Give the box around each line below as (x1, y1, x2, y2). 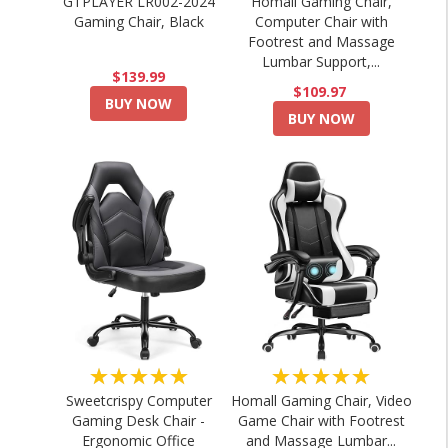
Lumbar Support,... (262, 52, 381, 71)
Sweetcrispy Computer (65, 391, 212, 410)
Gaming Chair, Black (73, 12, 204, 31)
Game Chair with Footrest (237, 411, 405, 430)
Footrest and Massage (247, 32, 395, 51)
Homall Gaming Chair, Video (230, 391, 412, 410)
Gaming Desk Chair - (72, 411, 206, 430)
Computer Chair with (254, 12, 388, 31)
